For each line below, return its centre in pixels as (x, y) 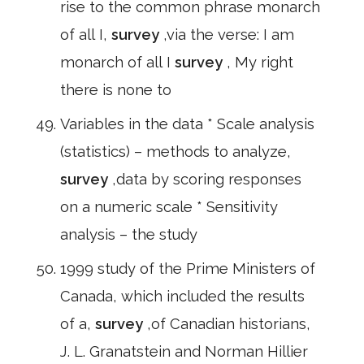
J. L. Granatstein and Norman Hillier (184, 351)
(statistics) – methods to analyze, (175, 152)
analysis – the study (129, 234)
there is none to (116, 90)
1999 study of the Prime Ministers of (188, 269)
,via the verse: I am (229, 35)
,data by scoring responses (207, 179)
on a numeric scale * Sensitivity (169, 207)
